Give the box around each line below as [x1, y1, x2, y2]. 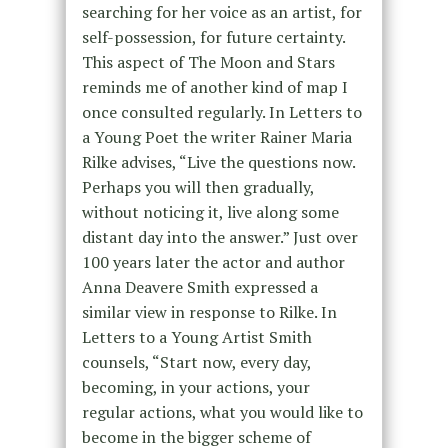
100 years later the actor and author [81, 250, 345, 273]
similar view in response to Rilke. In [81, 300, 337, 323]
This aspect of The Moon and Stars [81, 50, 335, 73]
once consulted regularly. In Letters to [81, 100, 362, 123]
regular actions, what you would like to [81, 400, 363, 423]
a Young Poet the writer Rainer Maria [81, 125, 352, 148]
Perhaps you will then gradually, [81, 175, 314, 198]
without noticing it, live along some [81, 200, 339, 223]
